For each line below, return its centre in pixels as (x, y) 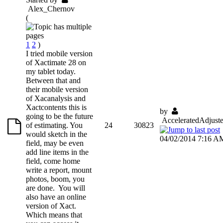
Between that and (53, 80)
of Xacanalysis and (56, 98)
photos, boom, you (55, 179)
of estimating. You (54, 125)
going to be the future (59, 116)
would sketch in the (56, 134)
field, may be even (55, 143)
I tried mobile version (59, 53)
